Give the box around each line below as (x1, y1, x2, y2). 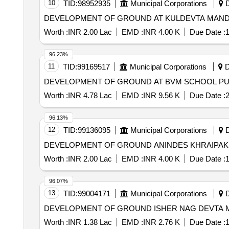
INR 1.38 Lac (67, 218, 112, 226)
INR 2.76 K (143, 218, 180, 226)
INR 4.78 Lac (67, 91, 112, 100)
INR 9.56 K (143, 91, 180, 100)
